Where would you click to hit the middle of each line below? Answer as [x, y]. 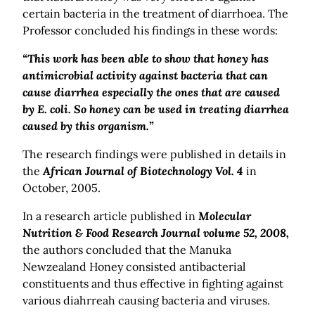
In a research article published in [110, 216]
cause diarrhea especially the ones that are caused [151, 92]
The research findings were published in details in [154, 154]
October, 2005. [62, 188]
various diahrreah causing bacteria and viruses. [146, 301]
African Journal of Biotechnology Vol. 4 [143, 171]
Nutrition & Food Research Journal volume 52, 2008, [156, 233]
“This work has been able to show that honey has [146, 59]
